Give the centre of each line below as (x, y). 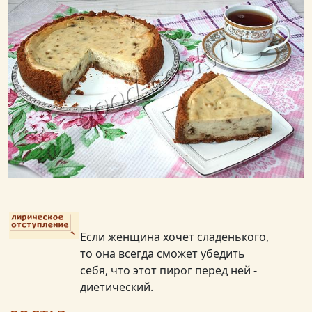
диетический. (117, 287)
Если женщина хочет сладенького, (174, 237)
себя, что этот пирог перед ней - (169, 271)
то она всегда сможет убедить (163, 254)
